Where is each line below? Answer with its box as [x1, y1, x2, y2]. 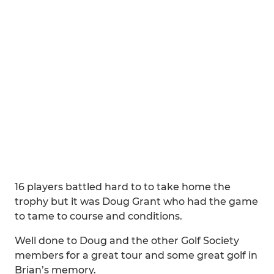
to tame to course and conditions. [15, 210, 182, 222]
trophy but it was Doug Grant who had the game [15, 196, 258, 207]
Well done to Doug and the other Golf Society [15, 235, 239, 246]
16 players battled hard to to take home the [15, 181, 231, 193]
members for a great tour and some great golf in [15, 250, 257, 261]
